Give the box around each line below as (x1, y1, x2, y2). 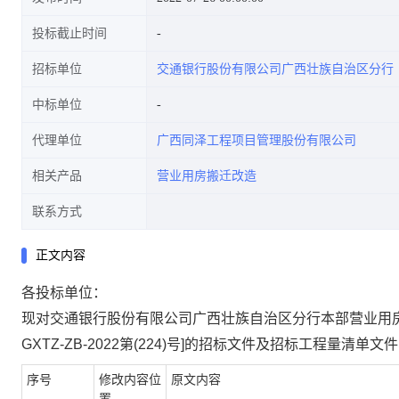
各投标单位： (21, 285, 107, 300)
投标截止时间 (32, 27, 107, 40)
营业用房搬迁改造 (157, 169, 256, 183)
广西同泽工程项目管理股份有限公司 (157, 134, 356, 147)
